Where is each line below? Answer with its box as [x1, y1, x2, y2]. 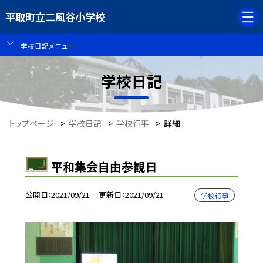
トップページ [9, 117, 54, 130]
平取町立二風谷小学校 [5, 9, 105, 25]
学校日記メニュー [20, 40, 75, 50]
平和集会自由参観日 [51, 157, 157, 175]
